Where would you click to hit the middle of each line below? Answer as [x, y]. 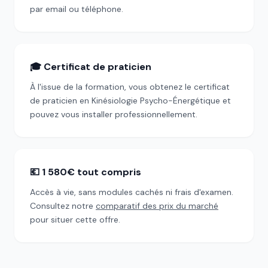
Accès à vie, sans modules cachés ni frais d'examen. [132, 192]
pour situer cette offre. [75, 220]
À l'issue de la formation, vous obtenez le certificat [130, 87]
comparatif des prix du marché [157, 206]
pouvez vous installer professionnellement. [114, 114]
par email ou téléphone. [77, 9]
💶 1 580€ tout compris [86, 172]
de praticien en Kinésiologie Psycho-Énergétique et [130, 100]
